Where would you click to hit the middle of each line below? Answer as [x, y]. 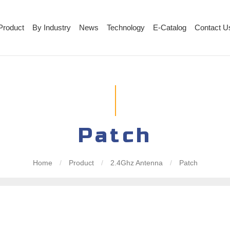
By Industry [52, 27]
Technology [126, 27]
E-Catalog [170, 27]
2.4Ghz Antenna [136, 163]
